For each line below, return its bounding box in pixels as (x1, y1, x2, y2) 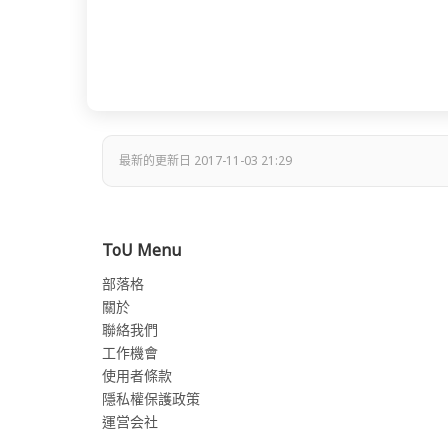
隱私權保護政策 (102, 388, 200, 408)
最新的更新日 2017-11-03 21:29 (119, 152, 292, 169)
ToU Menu (102, 238, 181, 261)
